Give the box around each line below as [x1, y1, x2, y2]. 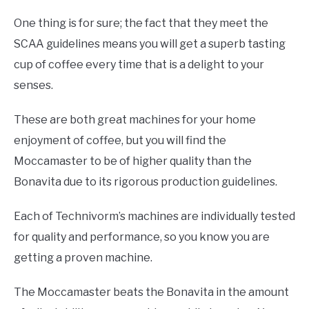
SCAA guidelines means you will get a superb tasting [14, 37, 286, 50]
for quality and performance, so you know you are [14, 230, 270, 243]
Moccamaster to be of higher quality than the [14, 154, 252, 168]
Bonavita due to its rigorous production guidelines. [14, 175, 277, 188]
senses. [14, 78, 53, 92]
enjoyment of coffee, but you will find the [14, 133, 226, 147]
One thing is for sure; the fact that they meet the [14, 16, 268, 30]
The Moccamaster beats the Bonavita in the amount [14, 285, 289, 299]
